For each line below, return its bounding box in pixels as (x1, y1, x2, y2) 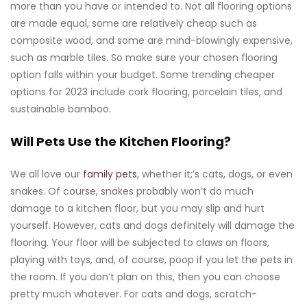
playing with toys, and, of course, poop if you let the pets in (10, 252, 293, 267)
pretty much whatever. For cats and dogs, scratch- (10, 286, 257, 301)
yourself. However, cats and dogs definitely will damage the (10, 218, 295, 232)
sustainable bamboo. (10, 101, 111, 116)
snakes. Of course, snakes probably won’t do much (10, 184, 254, 198)
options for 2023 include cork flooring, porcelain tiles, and (10, 84, 282, 99)
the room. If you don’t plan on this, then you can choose (10, 269, 280, 284)
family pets (83, 167, 137, 181)
